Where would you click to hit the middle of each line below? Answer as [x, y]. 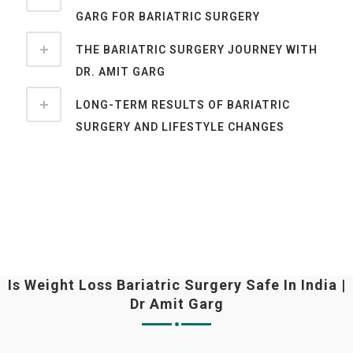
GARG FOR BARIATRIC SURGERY [167, 16]
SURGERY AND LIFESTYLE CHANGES [180, 126]
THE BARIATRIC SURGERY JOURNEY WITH [196, 49]
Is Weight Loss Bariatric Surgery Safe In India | [176, 284]
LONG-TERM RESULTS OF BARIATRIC [182, 104]
